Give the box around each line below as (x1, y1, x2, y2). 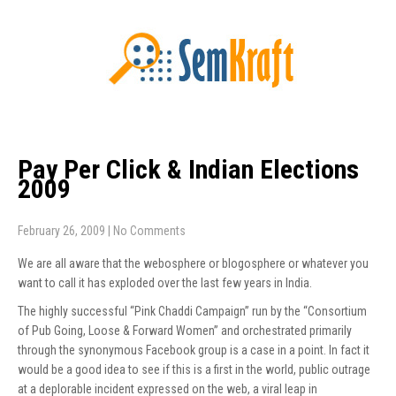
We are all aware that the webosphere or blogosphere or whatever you (18, 256, 369, 270)
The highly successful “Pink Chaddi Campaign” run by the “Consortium (18, 304, 367, 318)
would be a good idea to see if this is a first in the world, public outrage (18, 362, 370, 377)
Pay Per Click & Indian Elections (18, 154, 359, 185)
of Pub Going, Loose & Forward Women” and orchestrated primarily (18, 324, 352, 338)
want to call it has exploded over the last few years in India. (18, 276, 312, 290)
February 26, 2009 (18, 224, 105, 238)
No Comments (113, 224, 186, 238)
